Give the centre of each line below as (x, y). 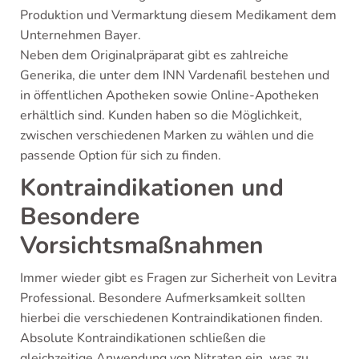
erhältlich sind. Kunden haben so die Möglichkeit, (161, 115)
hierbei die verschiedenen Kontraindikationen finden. (171, 318)
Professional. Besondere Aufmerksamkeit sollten (163, 298)
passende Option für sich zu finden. (121, 155)
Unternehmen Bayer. (81, 35)
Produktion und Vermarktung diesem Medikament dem (178, 15)
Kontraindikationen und (152, 188)
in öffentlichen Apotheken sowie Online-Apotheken (169, 95)
